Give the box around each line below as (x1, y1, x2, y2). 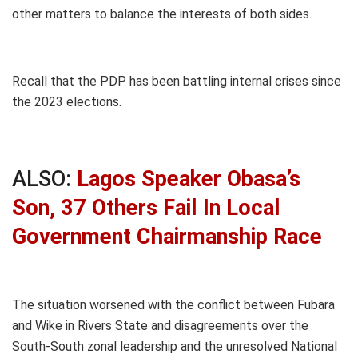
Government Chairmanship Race (12, 223, 322, 249)
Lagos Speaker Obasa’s (77, 165, 300, 192)
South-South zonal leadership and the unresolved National (12, 339, 337, 355)
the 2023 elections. (12, 94, 121, 110)
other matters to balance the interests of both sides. (12, 6, 312, 22)
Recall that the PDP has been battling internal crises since (12, 74, 341, 89)
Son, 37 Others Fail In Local (12, 194, 280, 221)
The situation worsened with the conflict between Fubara (12, 297, 335, 313)
